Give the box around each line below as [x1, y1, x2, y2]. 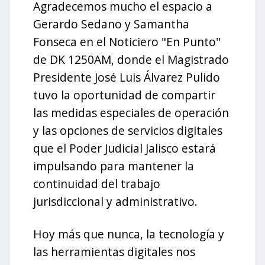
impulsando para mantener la [33, 157, 194, 174]
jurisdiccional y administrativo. [33, 193, 198, 209]
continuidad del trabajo [33, 175, 160, 192]
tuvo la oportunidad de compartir [33, 86, 215, 103]
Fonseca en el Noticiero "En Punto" [33, 33, 221, 50]
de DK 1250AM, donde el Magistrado [33, 51, 229, 67]
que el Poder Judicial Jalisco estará [33, 140, 216, 156]
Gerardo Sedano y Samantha [33, 15, 189, 32]
